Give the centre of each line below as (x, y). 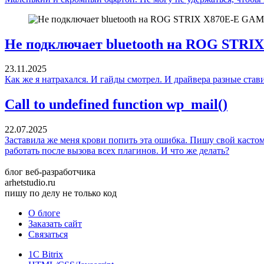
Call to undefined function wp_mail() (116, 105)
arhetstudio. (26, 183)
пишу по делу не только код (61, 193)
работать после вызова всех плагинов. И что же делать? (117, 151)
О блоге (44, 213)
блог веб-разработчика (50, 172)
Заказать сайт (55, 224)
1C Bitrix (46, 255)
